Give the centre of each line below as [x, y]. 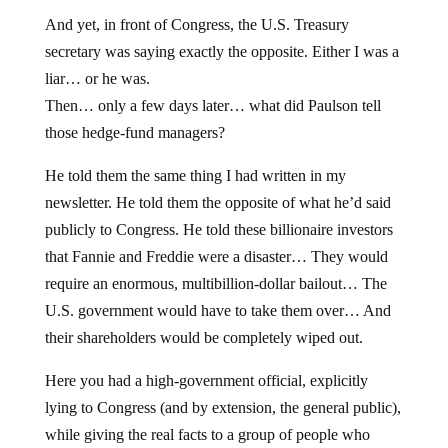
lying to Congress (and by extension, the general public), [222, 407]
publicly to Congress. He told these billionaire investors [218, 229]
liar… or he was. [97, 78]
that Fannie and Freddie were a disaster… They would [216, 256]
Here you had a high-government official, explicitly [206, 380]
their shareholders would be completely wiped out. [203, 337]
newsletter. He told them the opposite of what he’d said [217, 202]
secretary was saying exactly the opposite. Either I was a [221, 51]
